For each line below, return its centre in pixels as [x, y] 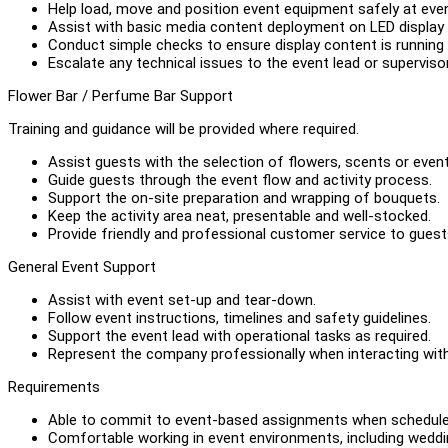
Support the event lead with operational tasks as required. [239, 335]
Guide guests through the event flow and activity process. [240, 179]
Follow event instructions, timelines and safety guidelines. [239, 317]
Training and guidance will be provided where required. [183, 128]
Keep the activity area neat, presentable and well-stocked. [239, 215]
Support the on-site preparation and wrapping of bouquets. [244, 197]
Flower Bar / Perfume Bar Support [120, 95]
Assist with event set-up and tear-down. [182, 299]
